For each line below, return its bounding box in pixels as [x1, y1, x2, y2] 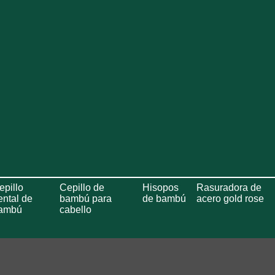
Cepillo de [60, 182, 105, 193]
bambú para [60, 193, 112, 204]
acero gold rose [196, 193, 264, 204]
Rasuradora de [196, 182, 261, 193]
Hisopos [142, 182, 179, 193]
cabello [60, 204, 92, 215]
